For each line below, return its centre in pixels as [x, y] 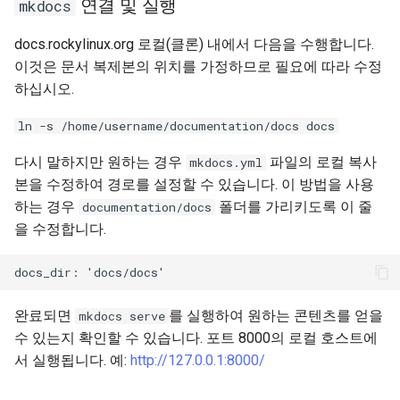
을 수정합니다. [60, 229]
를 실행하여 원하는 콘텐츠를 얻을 [276, 316]
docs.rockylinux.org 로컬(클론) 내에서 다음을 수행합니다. [194, 44]
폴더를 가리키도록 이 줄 [294, 207]
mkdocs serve [122, 316]
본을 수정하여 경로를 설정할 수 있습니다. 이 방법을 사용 [194, 184]
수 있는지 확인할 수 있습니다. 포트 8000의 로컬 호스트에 [196, 338]
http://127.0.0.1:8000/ [198, 360]
